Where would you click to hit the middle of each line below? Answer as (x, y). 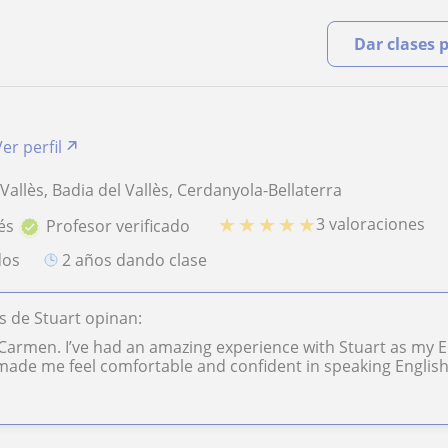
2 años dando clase (139, 259)
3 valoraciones (371, 224)
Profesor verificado (118, 225)
